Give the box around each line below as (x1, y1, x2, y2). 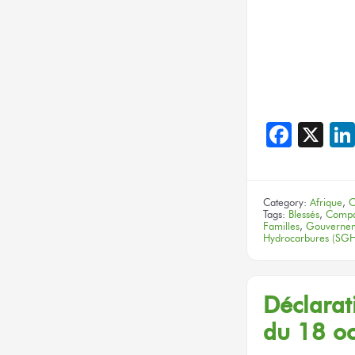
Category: (263, 197, 310, 209)
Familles (263, 220, 300, 233)
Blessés (288, 208, 319, 221)
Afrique (310, 197, 342, 209)
